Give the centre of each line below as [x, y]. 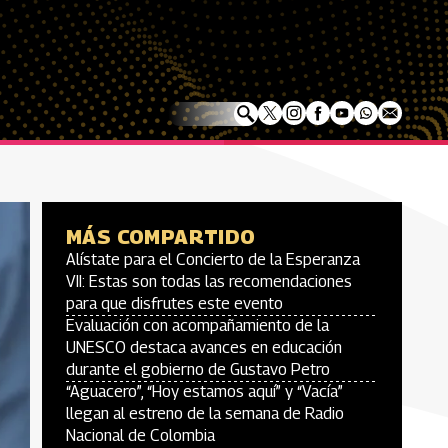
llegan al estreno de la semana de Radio [205, 413]
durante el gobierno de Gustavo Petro [198, 369]
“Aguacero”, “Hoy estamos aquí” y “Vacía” [204, 391]
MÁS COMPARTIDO [161, 237]
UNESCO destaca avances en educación [204, 347]
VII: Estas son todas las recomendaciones [209, 281]
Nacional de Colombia [140, 435]
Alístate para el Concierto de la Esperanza [213, 259]
